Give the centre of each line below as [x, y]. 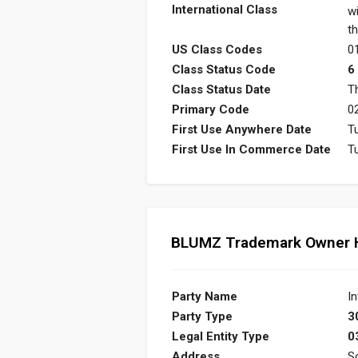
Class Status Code [224, 69]
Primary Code [211, 109]
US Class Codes [217, 49]
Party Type [202, 317]
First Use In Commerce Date [251, 149]
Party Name [205, 297]
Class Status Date [221, 89]
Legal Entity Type [221, 337]
